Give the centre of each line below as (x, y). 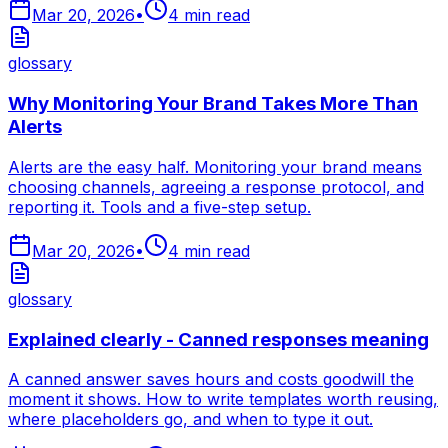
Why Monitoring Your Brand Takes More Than (213, 104)
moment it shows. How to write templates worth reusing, (223, 399)
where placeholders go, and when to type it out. (190, 419)
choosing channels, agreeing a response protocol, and (216, 186)
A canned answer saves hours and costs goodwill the (211, 379)
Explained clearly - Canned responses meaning (218, 339)
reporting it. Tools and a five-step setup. (159, 206)
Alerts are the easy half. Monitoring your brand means (215, 166)
